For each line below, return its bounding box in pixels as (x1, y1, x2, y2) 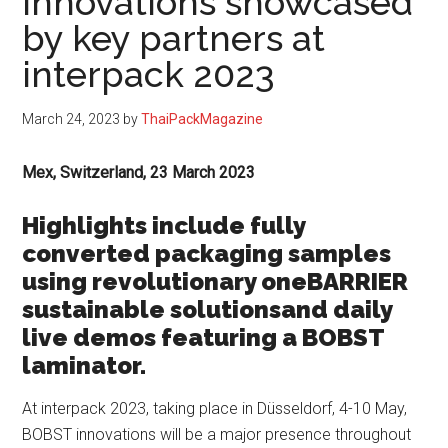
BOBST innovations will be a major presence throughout (22, 425, 412, 445)
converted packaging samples (22, 239, 392, 269)
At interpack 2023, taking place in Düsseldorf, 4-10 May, (22, 399, 408, 419)
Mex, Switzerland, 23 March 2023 (22, 163, 256, 183)
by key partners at (22, 17, 326, 60)
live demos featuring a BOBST (22, 323, 385, 353)
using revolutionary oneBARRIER (22, 267, 409, 297)
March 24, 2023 (22, 111, 121, 128)
